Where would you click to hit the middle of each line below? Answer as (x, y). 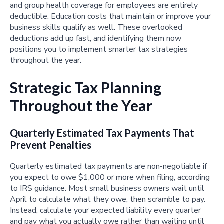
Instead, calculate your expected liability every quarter (105, 210)
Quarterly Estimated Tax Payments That (102, 133)
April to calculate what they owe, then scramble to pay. (108, 199)
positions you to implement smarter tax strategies (99, 50)
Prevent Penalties (51, 145)
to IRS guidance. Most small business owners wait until (107, 188)
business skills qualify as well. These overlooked (96, 28)
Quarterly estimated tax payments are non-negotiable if (108, 166)
